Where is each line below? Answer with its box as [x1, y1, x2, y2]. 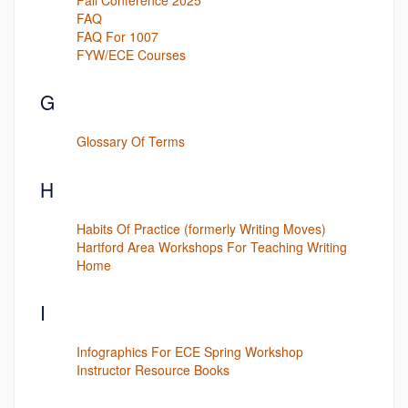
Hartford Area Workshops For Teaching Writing [76, 237, 347, 256]
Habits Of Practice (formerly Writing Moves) [76, 219, 326, 238]
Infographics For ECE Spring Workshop [76, 342, 303, 361]
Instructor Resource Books [76, 361, 229, 379]
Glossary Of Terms [76, 132, 185, 150]
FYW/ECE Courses [76, 45, 186, 64]
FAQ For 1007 [76, 26, 158, 46]
